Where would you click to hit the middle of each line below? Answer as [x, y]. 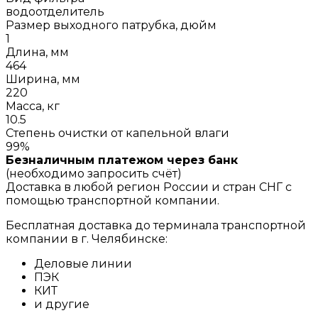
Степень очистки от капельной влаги [117, 133]
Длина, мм [37, 52]
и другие [62, 304]
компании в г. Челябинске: [87, 238]
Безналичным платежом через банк [122, 160]
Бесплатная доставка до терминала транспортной [156, 225]
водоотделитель [55, 11]
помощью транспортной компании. [113, 200]
